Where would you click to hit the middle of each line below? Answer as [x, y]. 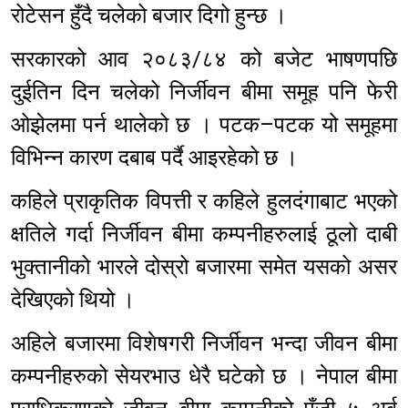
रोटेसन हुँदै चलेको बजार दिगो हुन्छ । [149, 16]
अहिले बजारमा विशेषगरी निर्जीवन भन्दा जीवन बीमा [204, 344]
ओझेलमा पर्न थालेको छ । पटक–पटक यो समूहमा [204, 125]
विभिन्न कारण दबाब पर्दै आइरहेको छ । [154, 158]
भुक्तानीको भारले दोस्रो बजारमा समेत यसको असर [204, 267]
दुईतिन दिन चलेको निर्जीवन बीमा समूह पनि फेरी [204, 92]
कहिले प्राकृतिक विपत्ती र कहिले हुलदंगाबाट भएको [204, 202]
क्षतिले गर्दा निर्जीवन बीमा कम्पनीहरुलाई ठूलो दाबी [204, 235]
